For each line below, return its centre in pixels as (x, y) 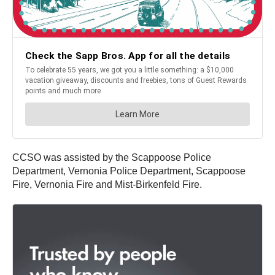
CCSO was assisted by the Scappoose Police (112, 157)
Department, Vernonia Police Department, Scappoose (129, 171)
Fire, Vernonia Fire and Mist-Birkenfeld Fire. (107, 184)
